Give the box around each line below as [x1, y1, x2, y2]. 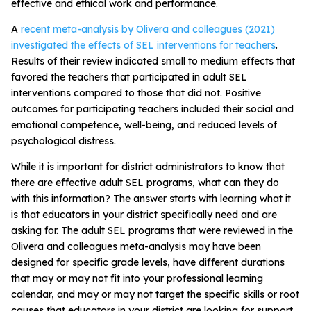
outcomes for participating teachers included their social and [11, 102, 294, 115]
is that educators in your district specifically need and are [11, 208, 277, 221]
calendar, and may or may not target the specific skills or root [11, 287, 299, 301]
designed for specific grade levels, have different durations [11, 255, 285, 269]
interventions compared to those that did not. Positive [11, 86, 261, 99]
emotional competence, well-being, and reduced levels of [11, 118, 277, 131]
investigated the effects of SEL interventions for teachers [11, 38, 276, 51]
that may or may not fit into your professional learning [11, 271, 263, 285]
